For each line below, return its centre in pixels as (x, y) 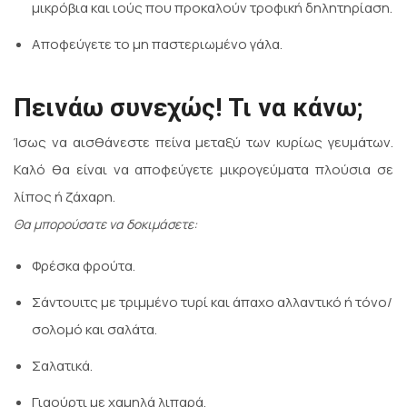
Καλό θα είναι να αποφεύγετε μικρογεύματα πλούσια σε (203, 170)
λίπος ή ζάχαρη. (65, 197)
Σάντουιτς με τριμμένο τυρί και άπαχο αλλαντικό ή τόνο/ (212, 303)
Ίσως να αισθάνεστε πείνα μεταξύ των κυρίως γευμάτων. (203, 143)
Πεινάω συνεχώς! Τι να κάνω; (188, 108)
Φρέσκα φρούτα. (84, 266)
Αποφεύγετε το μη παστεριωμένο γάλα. (157, 45)
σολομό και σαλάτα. (94, 330)
